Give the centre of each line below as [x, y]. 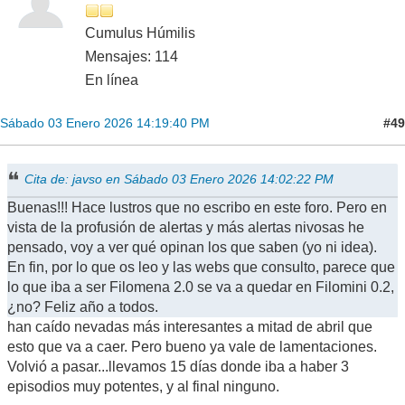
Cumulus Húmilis [140, 33]
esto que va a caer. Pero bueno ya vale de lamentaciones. [192, 347]
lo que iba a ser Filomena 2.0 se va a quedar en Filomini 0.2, [201, 287]
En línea [112, 80]
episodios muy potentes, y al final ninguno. [143, 387]
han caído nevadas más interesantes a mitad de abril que [190, 327]
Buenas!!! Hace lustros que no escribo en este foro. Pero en [197, 208]
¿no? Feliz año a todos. [83, 307]
